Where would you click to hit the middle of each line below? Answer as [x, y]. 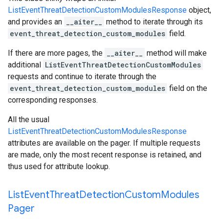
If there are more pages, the [56, 53]
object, [199, 10]
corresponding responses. [53, 100]
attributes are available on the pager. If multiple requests [104, 143]
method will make [176, 53]
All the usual [29, 120]
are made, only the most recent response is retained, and [105, 155]
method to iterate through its [153, 22]
